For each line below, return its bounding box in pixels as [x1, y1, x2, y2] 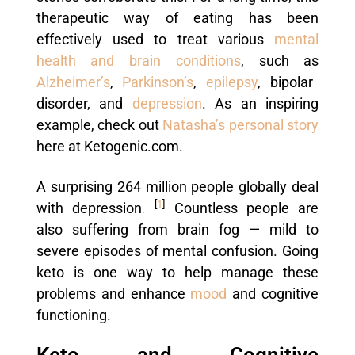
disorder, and [36, 95, 124, 112]
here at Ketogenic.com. [36, 138, 183, 155]
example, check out [36, 116, 159, 133]
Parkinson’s [113, 74, 194, 90]
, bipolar [258, 74, 313, 90]
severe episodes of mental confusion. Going [36, 242, 319, 259]
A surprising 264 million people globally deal [36, 178, 319, 195]
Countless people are [165, 200, 319, 216]
